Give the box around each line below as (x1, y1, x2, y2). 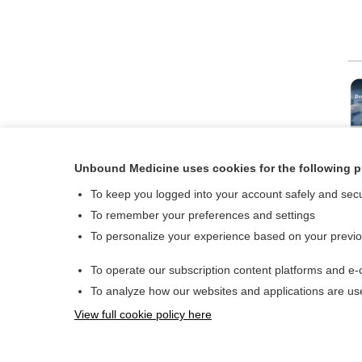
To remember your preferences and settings (90, 208, 315, 221)
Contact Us (276, 290, 333, 303)
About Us (276, 267, 323, 280)
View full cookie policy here (74, 308, 212, 321)
